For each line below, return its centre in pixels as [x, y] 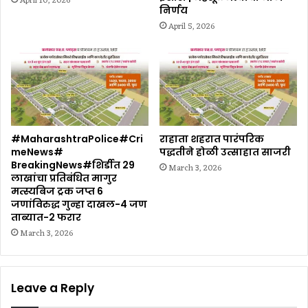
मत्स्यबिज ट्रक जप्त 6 [57, 191]
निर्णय [174, 10]
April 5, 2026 [191, 26]
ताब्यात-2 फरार [46, 217]
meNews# [37, 152]
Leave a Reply [53, 288]
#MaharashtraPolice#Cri [77, 139]
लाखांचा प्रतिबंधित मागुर [64, 178]
